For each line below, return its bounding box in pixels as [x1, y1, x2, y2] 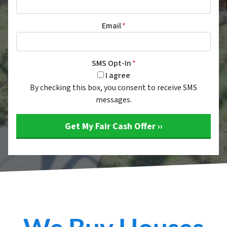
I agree [105, 69, 130, 81]
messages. [95, 94, 132, 105]
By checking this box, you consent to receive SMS [30, 82, 197, 93]
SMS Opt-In [91, 57, 131, 69]
